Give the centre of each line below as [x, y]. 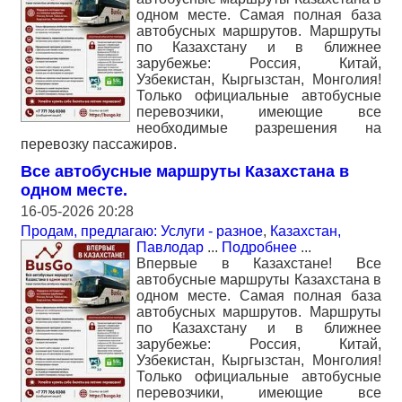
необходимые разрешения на [259, 128]
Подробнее [259, 247]
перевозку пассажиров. [99, 144]
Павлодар [170, 247]
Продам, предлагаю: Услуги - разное [142, 231]
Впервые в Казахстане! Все [259, 263]
